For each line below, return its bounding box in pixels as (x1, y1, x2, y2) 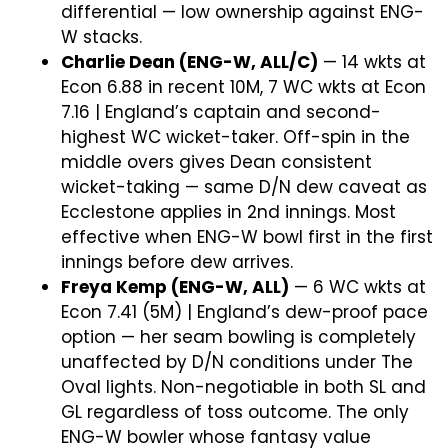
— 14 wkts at (318, 50, 426, 74)
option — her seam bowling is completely (61, 325, 416, 349)
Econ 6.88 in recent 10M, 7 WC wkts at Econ (61, 75, 426, 99)
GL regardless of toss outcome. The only (61, 400, 409, 424)
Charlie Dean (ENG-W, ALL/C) (61, 50, 318, 74)
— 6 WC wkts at (289, 275, 426, 299)
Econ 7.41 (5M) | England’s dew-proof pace (61, 300, 428, 324)
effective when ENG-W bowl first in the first (61, 225, 433, 249)
